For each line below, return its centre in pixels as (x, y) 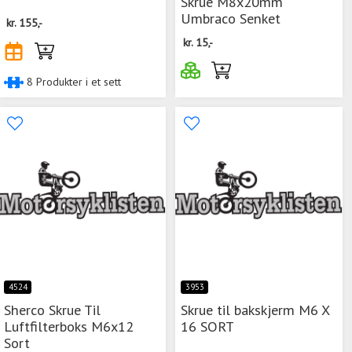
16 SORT (207, 326)
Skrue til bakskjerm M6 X (255, 310)
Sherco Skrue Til (52, 310)
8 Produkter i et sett (72, 81)
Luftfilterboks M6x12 (69, 326)
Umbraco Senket (231, 18)
